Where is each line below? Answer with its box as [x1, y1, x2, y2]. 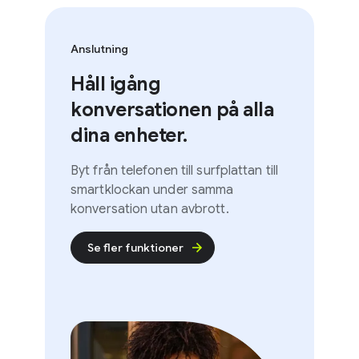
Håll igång [53, 72, 143, 97]
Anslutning [53, 42, 111, 57]
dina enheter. [53, 123, 170, 148]
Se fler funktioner [70, 240, 166, 256]
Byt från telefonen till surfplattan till [53, 163, 261, 179]
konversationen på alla [53, 98, 256, 123]
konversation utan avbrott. [53, 201, 212, 218]
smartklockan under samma [53, 182, 216, 199]
